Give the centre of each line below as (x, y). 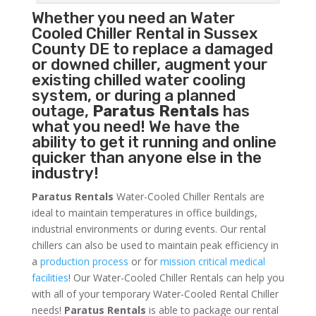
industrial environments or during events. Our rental (148, 229)
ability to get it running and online (154, 142)
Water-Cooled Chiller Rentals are (189, 197)
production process (84, 262)
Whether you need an (111, 18)
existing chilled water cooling (138, 80)
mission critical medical (212, 262)
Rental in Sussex (194, 34)
